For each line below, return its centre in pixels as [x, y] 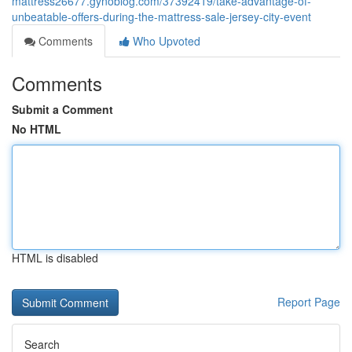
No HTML [37, 129]
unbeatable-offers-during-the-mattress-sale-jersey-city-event [161, 16]
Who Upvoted [165, 41]
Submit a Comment [62, 109]
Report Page [309, 302]
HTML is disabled [55, 258]
